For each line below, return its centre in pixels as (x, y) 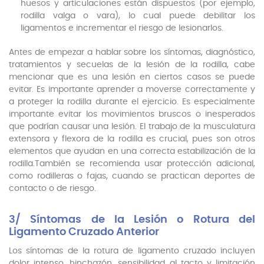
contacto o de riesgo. (52, 189)
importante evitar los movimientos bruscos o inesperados (132, 115)
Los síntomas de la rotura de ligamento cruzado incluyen (132, 251)
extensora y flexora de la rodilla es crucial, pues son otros (132, 139)
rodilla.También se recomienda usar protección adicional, (132, 164)
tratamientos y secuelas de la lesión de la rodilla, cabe (132, 65)
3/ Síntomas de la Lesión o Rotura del (132, 220)
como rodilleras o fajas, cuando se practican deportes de (132, 176)
